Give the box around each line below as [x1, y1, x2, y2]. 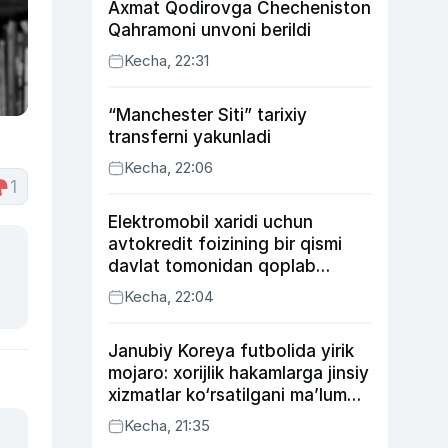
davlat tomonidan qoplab [108, 256, 316, 276]
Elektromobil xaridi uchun [108, 212, 313, 232]
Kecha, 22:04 [124, 287, 214, 306]
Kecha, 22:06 [124, 158, 213, 177]
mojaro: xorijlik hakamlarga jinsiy [108, 363, 369, 383]
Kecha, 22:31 [124, 51, 209, 70]
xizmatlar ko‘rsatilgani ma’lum [108, 385, 347, 405]
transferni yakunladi [108, 127, 271, 147]
